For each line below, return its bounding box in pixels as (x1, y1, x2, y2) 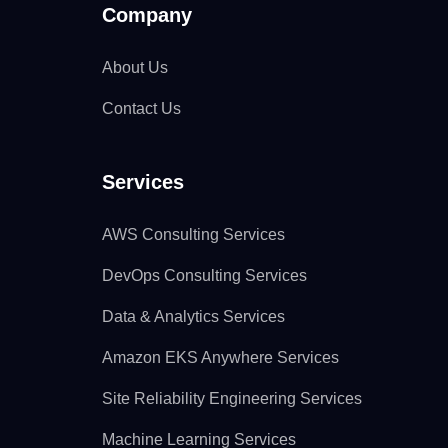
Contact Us (102, 100, 181, 117)
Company (102, 4, 192, 26)
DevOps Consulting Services (102, 267, 307, 284)
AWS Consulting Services (102, 226, 285, 243)
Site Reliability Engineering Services (102, 390, 362, 407)
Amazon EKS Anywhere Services (102, 349, 339, 366)
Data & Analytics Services (102, 308, 285, 325)
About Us (102, 59, 168, 76)
